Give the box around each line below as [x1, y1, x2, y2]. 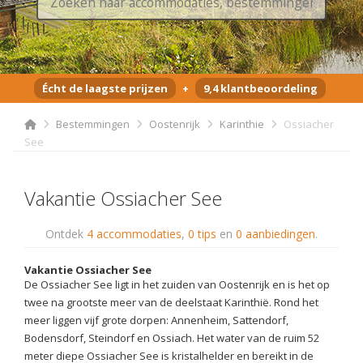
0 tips [188, 226, 216, 242]
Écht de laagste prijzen [41, 81, 168, 96]
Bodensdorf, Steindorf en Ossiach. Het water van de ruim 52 [24, 331, 319, 346]
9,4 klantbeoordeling [203, 81, 318, 96]
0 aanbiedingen [236, 226, 315, 242]
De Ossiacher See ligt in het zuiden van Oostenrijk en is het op [24, 277, 330, 293]
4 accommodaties [87, 226, 181, 242]
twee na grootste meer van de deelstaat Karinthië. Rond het [24, 295, 318, 310]
